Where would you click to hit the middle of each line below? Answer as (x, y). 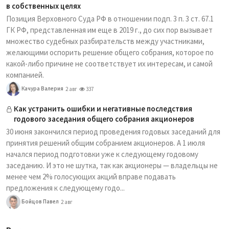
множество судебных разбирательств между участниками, (105, 41)
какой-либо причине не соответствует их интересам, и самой (109, 64)
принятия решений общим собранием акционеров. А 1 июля (106, 143)
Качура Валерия (42, 88)
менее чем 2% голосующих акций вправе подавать (91, 177)
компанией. (25, 75)
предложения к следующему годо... (65, 188)
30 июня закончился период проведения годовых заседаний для (113, 132)
